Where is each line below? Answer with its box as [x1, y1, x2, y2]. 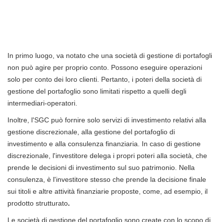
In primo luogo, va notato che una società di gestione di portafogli [7, 51, 212, 59]
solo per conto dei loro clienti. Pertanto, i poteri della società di [7, 75, 202, 83]
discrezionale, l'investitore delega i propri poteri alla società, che [7, 151, 207, 160]
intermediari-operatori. [7, 99, 77, 107]
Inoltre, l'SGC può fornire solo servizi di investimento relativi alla [7, 115, 206, 124]
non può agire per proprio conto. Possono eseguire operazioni [7, 63, 202, 71]
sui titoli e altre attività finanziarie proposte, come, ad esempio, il [7, 187, 208, 195]
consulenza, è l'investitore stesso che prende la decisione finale [7, 175, 206, 183]
